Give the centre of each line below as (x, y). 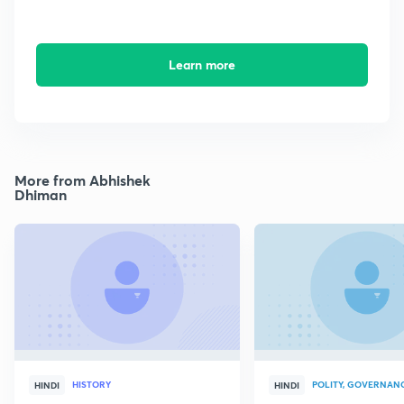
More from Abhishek (83, 180)
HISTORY (92, 385)
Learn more (202, 65)
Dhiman (41, 195)
